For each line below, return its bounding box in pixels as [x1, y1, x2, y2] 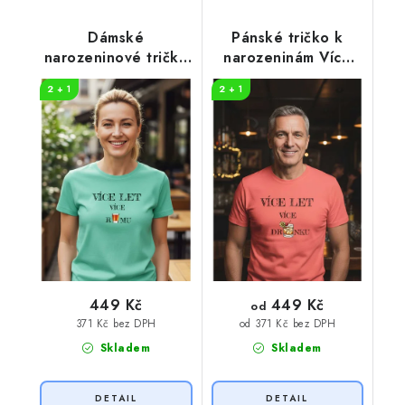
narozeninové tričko [43, 46, 188, 68]
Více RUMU [77, 66, 155, 88]
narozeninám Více [223, 46, 352, 68]
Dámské [88, 26, 145, 48]
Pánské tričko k [231, 26, 344, 48]
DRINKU [259, 66, 316, 88]
